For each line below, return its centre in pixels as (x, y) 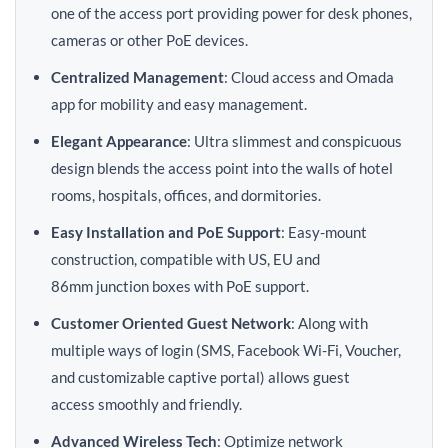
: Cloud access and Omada (309, 77)
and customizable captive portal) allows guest (200, 377)
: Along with (329, 323)
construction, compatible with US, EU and (185, 259)
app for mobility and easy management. (179, 104)
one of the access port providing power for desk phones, (231, 13)
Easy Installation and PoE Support (166, 232)
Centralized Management (137, 77)
